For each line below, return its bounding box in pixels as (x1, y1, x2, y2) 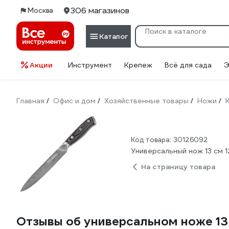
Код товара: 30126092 (131, 135, 208, 144)
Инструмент (68, 60, 112, 70)
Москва (28, 6, 53, 15)
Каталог (99, 31, 128, 41)
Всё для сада (165, 60, 212, 70)
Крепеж (124, 60, 152, 70)
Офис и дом (53, 96, 96, 105)
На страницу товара (141, 162, 215, 171)
